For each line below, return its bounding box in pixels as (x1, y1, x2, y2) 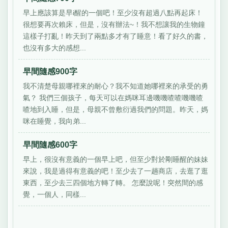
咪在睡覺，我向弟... (23, 117, 87, 125)
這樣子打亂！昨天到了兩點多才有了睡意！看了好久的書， (23, 32, 209, 40)
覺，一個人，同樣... (23, 190, 87, 198)
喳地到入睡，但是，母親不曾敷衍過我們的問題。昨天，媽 (23, 105, 209, 113)
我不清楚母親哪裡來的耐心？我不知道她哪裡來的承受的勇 (23, 81, 209, 90)
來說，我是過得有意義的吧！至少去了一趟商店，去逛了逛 (23, 166, 209, 175)
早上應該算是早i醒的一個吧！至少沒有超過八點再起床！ (23, 8, 203, 17)
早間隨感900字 (23, 67, 78, 76)
